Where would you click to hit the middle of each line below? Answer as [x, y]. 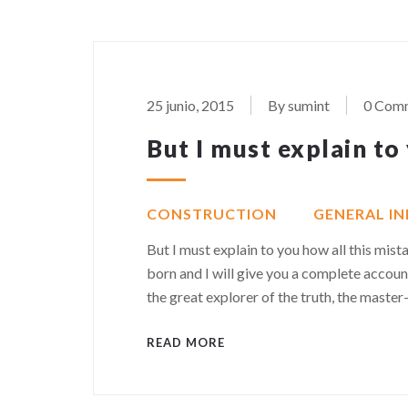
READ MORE [186, 342]
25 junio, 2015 [190, 105]
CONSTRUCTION [212, 214]
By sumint [299, 105]
